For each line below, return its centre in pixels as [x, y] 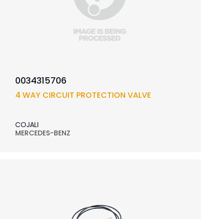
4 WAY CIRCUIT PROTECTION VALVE [83, 95]
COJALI [27, 125]
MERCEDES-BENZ [43, 133]
